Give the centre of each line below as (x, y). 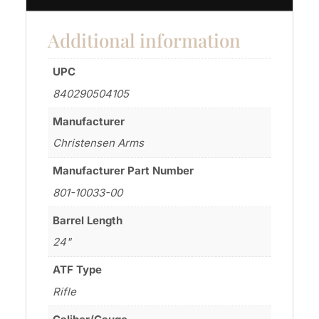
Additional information (144, 40)
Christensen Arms (99, 143)
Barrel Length (88, 220)
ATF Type (78, 270)
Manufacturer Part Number (124, 171)
